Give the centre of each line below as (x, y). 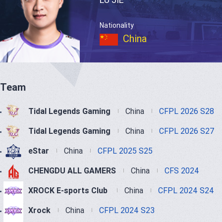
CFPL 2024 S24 (186, 191)
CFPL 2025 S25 (125, 151)
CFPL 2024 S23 (127, 210)
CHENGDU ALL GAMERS (72, 171)
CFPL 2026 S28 (187, 111)
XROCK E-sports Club (69, 191)
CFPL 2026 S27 (187, 131)
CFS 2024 (182, 171)
